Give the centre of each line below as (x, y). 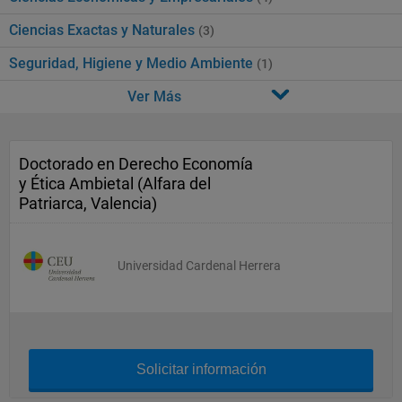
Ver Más (154, 96)
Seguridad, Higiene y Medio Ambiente (133, 63)
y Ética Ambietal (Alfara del (115, 184)
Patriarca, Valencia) (88, 203)
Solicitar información (201, 369)
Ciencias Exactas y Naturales (104, 30)
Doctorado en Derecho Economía (136, 164)
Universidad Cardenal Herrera (199, 266)
